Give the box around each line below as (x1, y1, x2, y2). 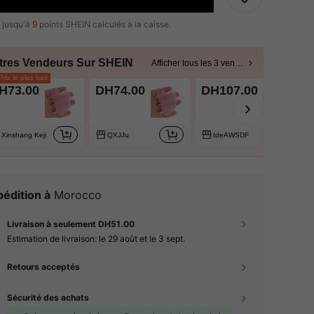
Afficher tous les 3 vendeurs (234, 58, 243, 68)
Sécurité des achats (7, 292, 89, 303)
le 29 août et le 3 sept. (99, 233, 185, 244)
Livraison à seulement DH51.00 (7, 219, 135, 229)
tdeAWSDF (213, 130, 249, 139)
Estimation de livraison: (7, 233, 99, 244)
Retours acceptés (7, 261, 80, 272)
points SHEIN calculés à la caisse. (37, 19, 171, 29)
